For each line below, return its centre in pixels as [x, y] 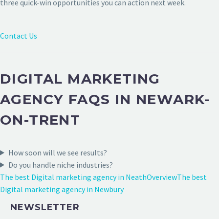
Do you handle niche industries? [60, 164]
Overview [162, 177]
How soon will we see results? [57, 152]
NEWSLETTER [45, 207]
